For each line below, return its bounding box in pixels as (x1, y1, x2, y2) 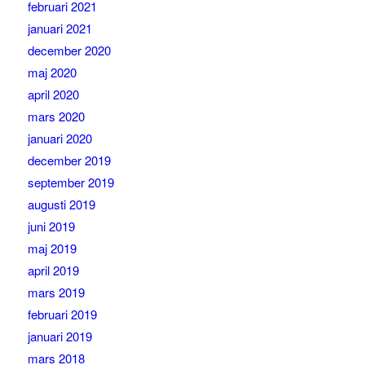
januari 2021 (27, 20, 92, 37)
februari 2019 (27, 306, 97, 323)
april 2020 (27, 86, 79, 103)
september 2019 (27, 174, 114, 191)
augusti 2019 (27, 196, 95, 213)
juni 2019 (27, 218, 75, 235)
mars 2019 (27, 284, 85, 301)
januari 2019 (27, 328, 92, 345)
